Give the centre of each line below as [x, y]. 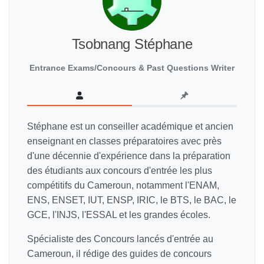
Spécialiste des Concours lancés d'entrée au [120, 239]
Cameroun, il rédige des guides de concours [119, 254]
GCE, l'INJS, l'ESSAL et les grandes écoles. [119, 215]
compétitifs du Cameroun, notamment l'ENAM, [123, 186]
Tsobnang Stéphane [132, 44]
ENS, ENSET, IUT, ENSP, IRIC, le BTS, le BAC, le [132, 200]
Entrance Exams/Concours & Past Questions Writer [132, 68]
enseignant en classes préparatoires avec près [124, 141]
